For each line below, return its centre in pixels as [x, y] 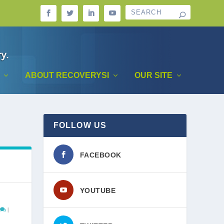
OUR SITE [153, 75]
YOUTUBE [97, 190]
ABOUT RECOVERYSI [67, 75]
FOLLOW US [80, 125]
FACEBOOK [100, 155]
